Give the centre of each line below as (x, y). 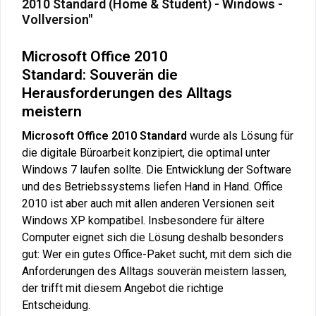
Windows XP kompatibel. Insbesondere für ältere (143, 220)
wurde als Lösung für (240, 135)
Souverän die (134, 74)
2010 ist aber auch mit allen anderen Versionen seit (148, 203)
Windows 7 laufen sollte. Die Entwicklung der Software (157, 169)
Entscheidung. (56, 305)
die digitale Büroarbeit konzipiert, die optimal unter (146, 152)
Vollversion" (57, 19)
